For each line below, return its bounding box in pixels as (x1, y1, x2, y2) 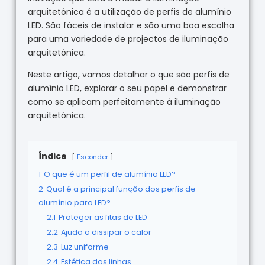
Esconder (76, 151, 108, 161)
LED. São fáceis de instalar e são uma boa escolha (27, 19, 234, 31)
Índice (38, 150, 67, 162)
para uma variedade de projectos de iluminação (27, 33, 228, 45)
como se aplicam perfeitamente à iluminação (27, 95, 221, 108)
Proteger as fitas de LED (58, 212, 147, 222)
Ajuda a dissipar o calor (60, 227, 151, 237)
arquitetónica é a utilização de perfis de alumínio (27, 5, 231, 18)
